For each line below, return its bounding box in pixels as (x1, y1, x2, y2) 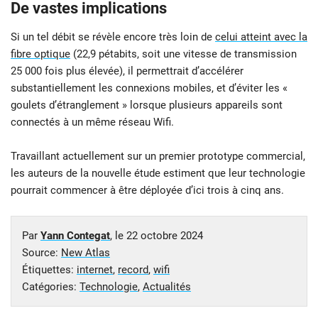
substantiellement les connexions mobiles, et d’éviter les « (11, 82, 287, 95)
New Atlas (61, 246, 110, 260)
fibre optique (11, 48, 70, 61)
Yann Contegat (40, 229, 110, 243)
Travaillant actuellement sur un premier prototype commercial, (11, 150, 305, 163)
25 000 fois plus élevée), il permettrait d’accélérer (11, 65, 243, 78)
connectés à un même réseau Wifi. (11, 116, 174, 129)
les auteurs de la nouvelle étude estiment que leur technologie (11, 167, 305, 180)
